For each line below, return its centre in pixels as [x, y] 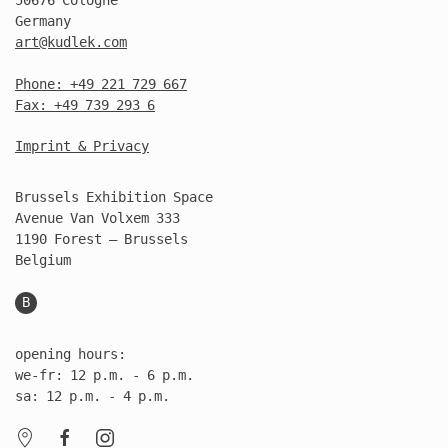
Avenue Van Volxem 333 [97, 217]
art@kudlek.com [71, 41]
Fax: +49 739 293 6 [85, 104]
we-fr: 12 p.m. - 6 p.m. [104, 374]
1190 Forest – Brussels [101, 238]
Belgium [43, 259]
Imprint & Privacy [82, 145]
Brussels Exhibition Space [114, 196]
